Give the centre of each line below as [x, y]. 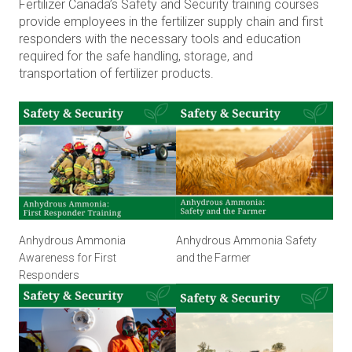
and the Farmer [213, 258]
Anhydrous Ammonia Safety [246, 241]
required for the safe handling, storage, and [136, 57]
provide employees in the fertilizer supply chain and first [171, 22]
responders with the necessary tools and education [160, 39]
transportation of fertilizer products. [116, 74]
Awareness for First [68, 258]
